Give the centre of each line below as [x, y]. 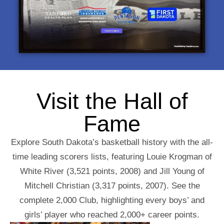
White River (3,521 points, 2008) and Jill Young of [112, 171]
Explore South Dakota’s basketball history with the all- [112, 142]
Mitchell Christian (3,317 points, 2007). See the [112, 185]
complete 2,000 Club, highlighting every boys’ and [112, 200]
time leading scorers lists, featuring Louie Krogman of [112, 156]
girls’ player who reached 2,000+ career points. [112, 214]
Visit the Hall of [112, 101]
